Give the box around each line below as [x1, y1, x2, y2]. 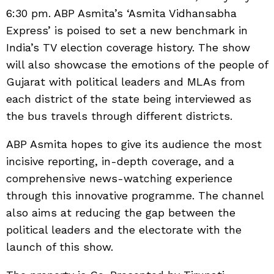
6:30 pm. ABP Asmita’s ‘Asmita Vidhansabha [6, 6, 237, 20]
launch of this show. [6, 240, 113, 253]
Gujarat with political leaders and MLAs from [6, 75, 245, 88]
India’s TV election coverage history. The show [6, 40, 250, 54]
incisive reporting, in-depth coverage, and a [6, 154, 234, 168]
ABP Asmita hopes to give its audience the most [6, 137, 262, 150]
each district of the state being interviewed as [6, 92, 251, 105]
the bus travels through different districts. [6, 109, 232, 122]
